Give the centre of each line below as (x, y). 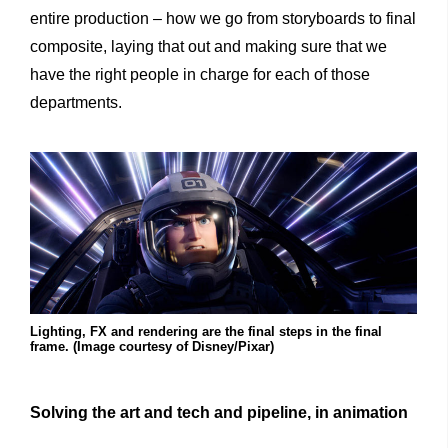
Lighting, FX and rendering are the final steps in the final (206, 331)
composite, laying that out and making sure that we (208, 46)
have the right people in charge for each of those (200, 74)
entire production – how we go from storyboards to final (223, 18)
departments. (76, 102)
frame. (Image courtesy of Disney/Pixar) (152, 346)
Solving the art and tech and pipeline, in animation (219, 412)
